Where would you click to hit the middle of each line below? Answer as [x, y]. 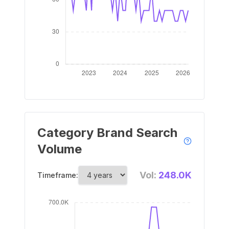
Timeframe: [58, 175]
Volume [60, 149]
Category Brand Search [107, 133]
